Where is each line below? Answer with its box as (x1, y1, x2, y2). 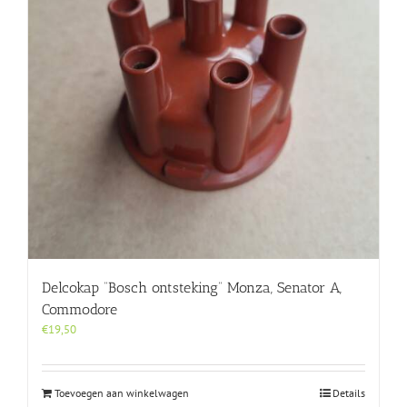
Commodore (42, 301, 117, 319)
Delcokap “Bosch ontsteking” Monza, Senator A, (42, 279, 342, 297)
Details (333, 386, 365, 401)
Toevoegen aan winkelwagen (55, 386, 189, 401)
